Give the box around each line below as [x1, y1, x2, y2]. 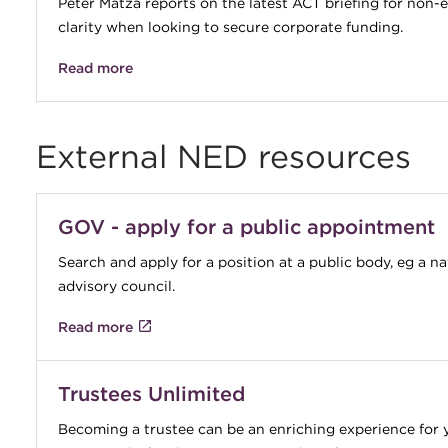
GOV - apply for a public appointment [57, 214, 435, 239]
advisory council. [57, 276, 175, 295]
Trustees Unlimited [57, 381, 245, 406]
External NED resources [35, 137, 411, 176]
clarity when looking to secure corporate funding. [57, 17, 403, 36]
